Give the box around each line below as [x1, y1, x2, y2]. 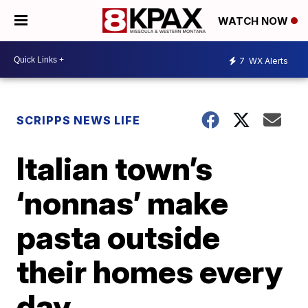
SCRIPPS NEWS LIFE [16, 113, 141, 127]
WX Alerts [247, 55, 288, 66]
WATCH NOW [218, 14, 291, 28]
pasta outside [16, 218, 221, 256]
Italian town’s [16, 149, 213, 188]
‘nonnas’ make [16, 184, 229, 222]
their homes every [16, 252, 283, 291]
